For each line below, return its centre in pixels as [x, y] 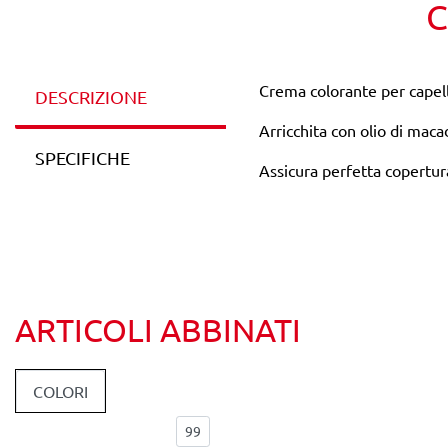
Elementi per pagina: [88, 431]
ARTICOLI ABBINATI [158, 330]
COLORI [60, 391]
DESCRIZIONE [91, 97]
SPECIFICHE [82, 158]
